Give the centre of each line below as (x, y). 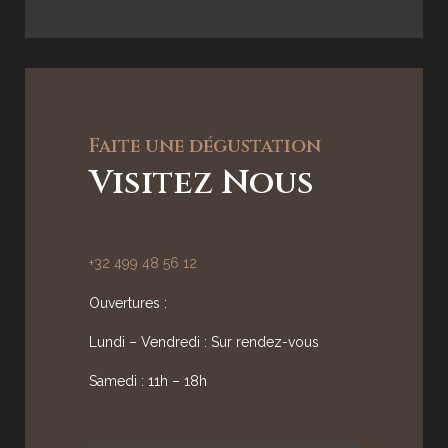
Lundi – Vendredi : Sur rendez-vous (204, 341)
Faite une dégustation (205, 146)
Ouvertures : (130, 302)
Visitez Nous (202, 183)
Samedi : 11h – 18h (148, 381)
